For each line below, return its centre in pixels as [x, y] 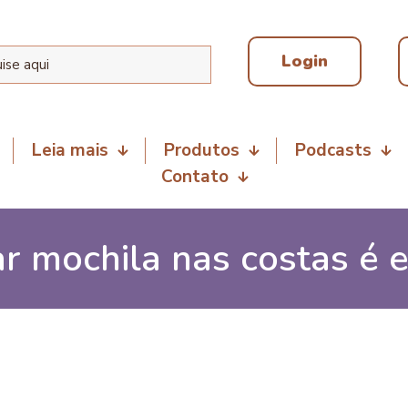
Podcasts [333, 150]
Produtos [202, 150]
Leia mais [70, 150]
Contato [194, 177]
